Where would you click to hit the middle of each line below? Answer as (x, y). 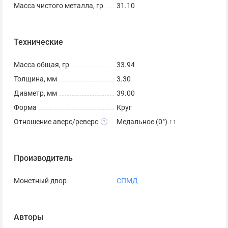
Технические (38, 42)
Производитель (43, 158)
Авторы (29, 217)
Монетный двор (40, 181)
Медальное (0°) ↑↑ (146, 122)
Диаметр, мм (35, 93)
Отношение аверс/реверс (56, 122)
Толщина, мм (35, 79)
